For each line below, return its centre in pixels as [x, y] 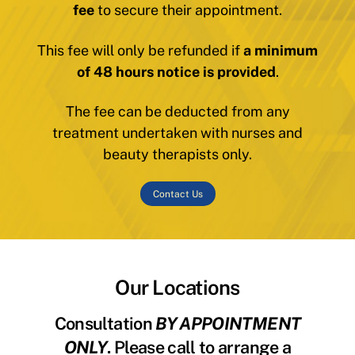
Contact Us [177, 194]
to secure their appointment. [188, 10]
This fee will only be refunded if [140, 50]
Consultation [105, 323]
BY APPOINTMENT [228, 323]
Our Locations [177, 288]
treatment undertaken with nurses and [177, 133]
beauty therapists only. [177, 155]
